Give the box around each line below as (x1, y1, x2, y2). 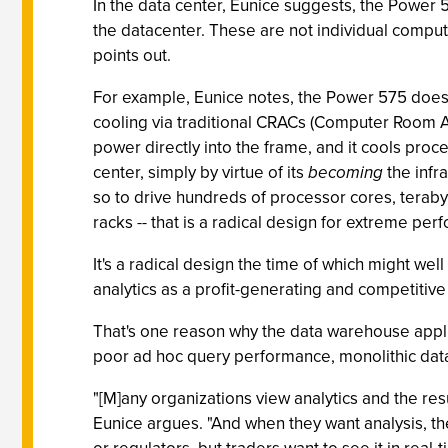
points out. (93, 43, 171, 68)
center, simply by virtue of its (93, 160, 308, 185)
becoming (308, 160, 383, 185)
